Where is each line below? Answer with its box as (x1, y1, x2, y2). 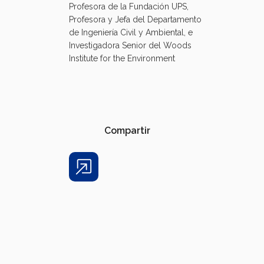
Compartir (104, 125, 150, 137)
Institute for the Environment (69, 54, 175, 64)
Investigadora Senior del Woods (69, 41, 192, 51)
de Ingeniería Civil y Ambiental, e (69, 28, 193, 38)
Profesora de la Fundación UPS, (69, 2, 189, 12)
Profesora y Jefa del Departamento (69, 15, 202, 25)
